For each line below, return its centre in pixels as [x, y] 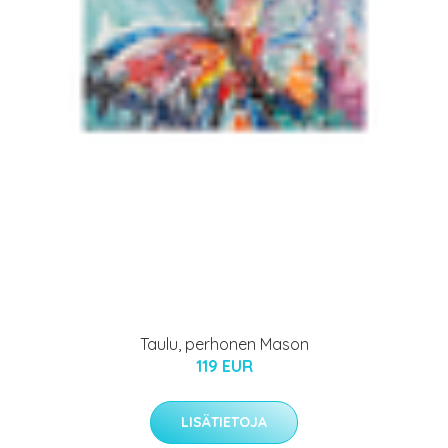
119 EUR [224, 365]
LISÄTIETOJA [224, 421]
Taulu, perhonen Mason [224, 343]
